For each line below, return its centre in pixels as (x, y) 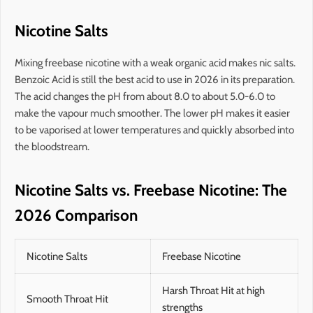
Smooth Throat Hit (67, 299)
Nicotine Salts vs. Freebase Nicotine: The (151, 190)
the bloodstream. (52, 146)
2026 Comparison (76, 215)
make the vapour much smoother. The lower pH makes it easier (152, 113)
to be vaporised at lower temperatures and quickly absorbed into (154, 130)
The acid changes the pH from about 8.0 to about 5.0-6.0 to (145, 96)
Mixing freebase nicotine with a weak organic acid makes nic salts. (155, 63)
